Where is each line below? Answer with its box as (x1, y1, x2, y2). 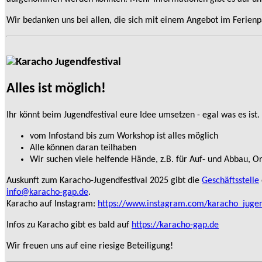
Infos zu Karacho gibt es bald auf (6, 220, 132, 230)
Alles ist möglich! (6, 82, 106, 96)
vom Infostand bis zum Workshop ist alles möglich (30, 132, 218, 142)
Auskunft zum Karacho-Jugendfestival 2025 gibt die (6, 176, 202, 186)
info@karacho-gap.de (6, 188, 88, 198)
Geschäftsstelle (202, 176, 259, 186)
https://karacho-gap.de (132, 220, 219, 230)
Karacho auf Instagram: (6, 199, 98, 209)
